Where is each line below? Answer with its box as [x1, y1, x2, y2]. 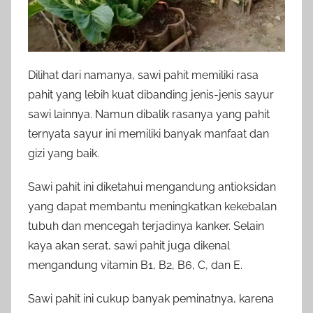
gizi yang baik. [28, 147, 99, 161]
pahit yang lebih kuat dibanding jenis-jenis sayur [28, 88, 274, 102]
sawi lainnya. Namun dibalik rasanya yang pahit [28, 108, 270, 122]
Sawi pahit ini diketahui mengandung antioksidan [28, 180, 276, 194]
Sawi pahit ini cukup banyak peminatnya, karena [28, 292, 274, 306]
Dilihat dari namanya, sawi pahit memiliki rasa [28, 68, 259, 82]
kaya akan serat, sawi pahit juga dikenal [28, 239, 230, 253]
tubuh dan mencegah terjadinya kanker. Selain [28, 219, 264, 233]
